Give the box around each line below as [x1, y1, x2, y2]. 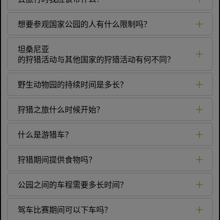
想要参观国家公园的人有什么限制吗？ [18, 18, 151, 30]
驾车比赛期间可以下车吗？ [18, 203, 112, 216]
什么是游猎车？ [18, 128, 73, 140]
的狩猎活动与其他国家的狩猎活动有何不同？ [18, 53, 175, 65]
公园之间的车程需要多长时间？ [18, 178, 128, 191]
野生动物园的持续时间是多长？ [18, 78, 128, 90]
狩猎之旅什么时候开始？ [18, 103, 104, 115]
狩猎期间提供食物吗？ [18, 153, 96, 165]
